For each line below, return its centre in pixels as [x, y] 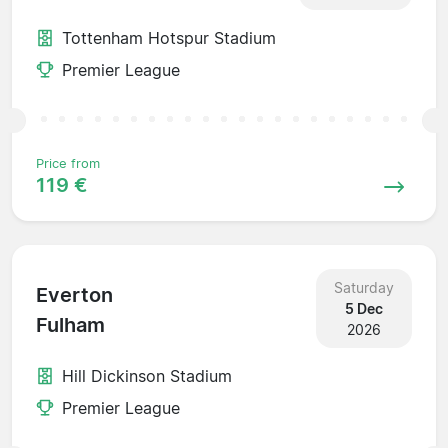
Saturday [363, 287]
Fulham [70, 325]
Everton [74, 295]
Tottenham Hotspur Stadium [169, 37]
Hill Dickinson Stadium [147, 375]
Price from [68, 163]
